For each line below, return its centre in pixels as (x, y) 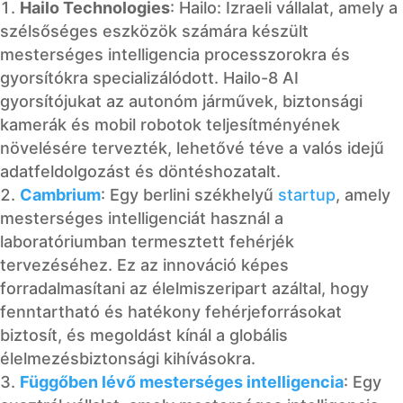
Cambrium (60, 194)
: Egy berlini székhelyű (189, 194)
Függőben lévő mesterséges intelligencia (182, 381)
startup (307, 194)
